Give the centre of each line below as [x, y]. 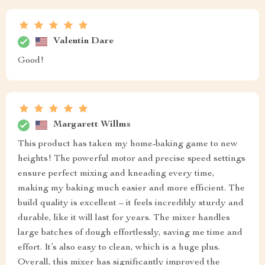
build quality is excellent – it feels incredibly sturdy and [131, 203]
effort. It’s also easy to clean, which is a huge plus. [119, 248]
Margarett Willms [92, 125]
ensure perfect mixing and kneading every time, [116, 174]
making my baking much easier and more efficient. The [131, 188]
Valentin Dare [83, 42]
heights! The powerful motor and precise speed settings [132, 159]
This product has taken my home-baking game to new [128, 144]
